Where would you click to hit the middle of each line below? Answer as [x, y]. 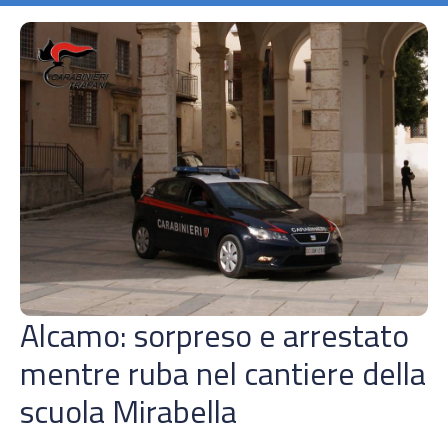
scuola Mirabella [132, 410]
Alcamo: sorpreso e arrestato [214, 334]
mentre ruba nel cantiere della [223, 372]
